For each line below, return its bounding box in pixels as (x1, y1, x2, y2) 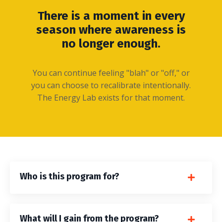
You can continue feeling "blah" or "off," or (32, 67, 190, 79)
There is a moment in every (37, 9, 185, 23)
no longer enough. (61, 37, 161, 51)
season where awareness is (36, 23, 186, 37)
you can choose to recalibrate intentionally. (31, 80, 191, 91)
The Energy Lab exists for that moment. (37, 92, 185, 104)
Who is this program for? (20, 171, 119, 182)
